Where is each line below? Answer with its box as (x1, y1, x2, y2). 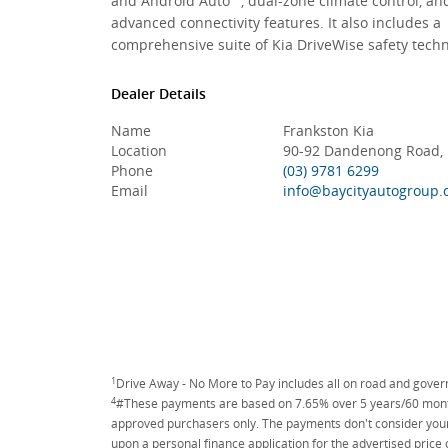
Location (111, 141, 167, 160)
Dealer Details (111, 84, 206, 103)
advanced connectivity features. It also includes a (111, 13, 441, 32)
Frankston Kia (282, 121, 374, 140)
